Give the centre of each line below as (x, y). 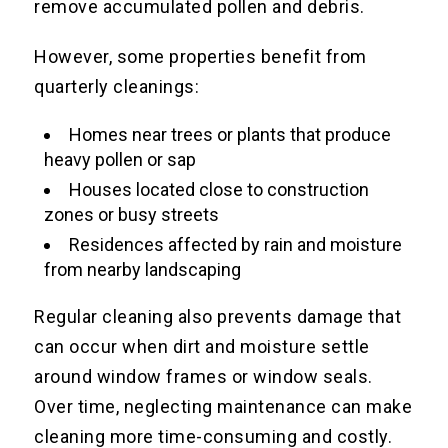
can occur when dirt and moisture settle (202, 347)
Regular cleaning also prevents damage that (218, 317)
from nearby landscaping (143, 270)
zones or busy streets (132, 215)
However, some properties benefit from (200, 57)
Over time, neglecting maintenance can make (223, 407)
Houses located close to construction (219, 190)
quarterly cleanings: (117, 87)
